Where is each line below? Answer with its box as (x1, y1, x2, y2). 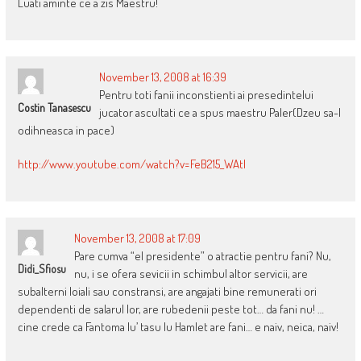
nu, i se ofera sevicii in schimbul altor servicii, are (73, 266, 308, 282)
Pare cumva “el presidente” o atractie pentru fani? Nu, (73, 248, 331, 264)
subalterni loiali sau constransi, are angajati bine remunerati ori (17, 284, 317, 300)
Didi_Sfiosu (17, 262, 66, 276)
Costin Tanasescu (17, 101, 91, 115)
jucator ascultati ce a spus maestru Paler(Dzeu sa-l (98, 105, 341, 121)
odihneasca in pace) (17, 122, 114, 139)
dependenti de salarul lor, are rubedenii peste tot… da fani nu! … (17, 301, 324, 317)
